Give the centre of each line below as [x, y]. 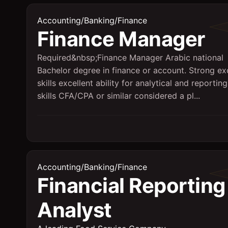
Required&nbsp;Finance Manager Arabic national [130, 58]
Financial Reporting [131, 186]
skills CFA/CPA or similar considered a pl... [119, 96]
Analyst [75, 210]
